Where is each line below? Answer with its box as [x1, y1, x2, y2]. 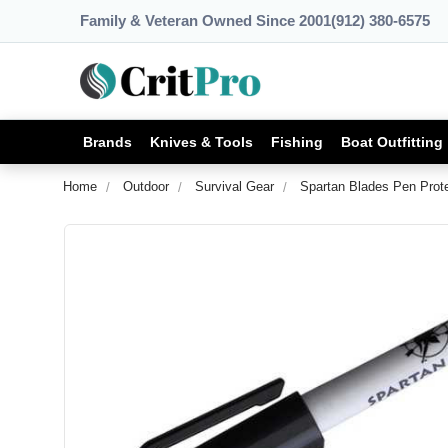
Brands [83, 133, 132, 150]
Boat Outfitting [341, 133, 443, 150]
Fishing [271, 133, 323, 150]
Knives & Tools [150, 133, 253, 150]
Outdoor [123, 179, 169, 194]
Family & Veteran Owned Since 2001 [80, 12, 331, 29]
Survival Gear [195, 179, 274, 194]
